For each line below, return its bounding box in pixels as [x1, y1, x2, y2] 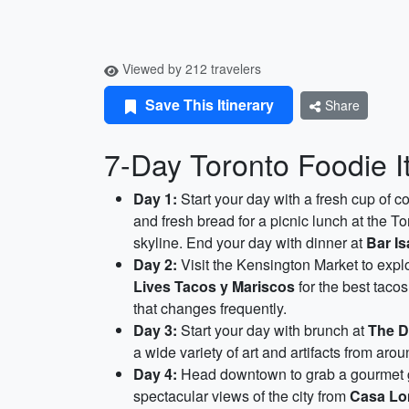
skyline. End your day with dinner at [133, 232, 366, 253]
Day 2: [133, 254, 177, 275]
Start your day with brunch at [177, 320, 368, 341]
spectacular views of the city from [133, 385, 350, 406]
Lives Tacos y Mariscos [133, 276, 295, 297]
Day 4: [133, 363, 177, 384]
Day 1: [133, 188, 177, 209]
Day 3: [133, 320, 177, 341]
